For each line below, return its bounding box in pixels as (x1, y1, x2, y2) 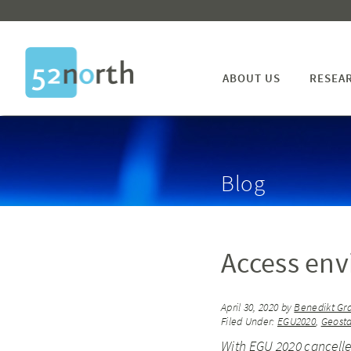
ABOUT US (223, 71, 280, 85)
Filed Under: (221, 315, 277, 328)
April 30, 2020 (221, 301, 279, 314)
